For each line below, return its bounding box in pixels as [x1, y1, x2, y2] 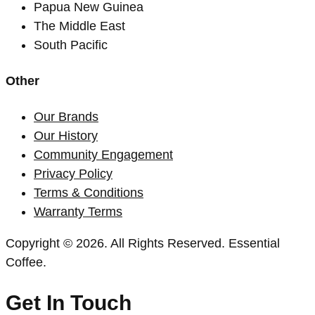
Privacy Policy [34, 166, 112, 181]
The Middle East [34, 18, 125, 33]
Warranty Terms [34, 204, 122, 219]
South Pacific [34, 37, 108, 52]
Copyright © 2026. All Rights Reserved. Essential [6, 236, 280, 250]
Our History [34, 128, 98, 143]
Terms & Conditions [34, 185, 143, 200]
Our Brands [34, 109, 98, 124]
